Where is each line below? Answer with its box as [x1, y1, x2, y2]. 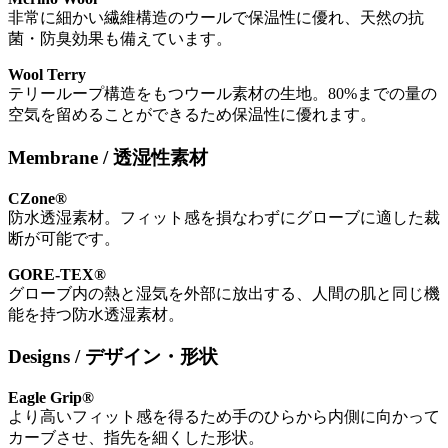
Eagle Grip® [8, 389, 94, 407]
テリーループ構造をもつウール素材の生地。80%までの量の [8, 85, 437, 103]
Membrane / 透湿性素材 [8, 146, 208, 168]
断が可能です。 [8, 229, 120, 247]
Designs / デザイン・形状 [8, 346, 218, 368]
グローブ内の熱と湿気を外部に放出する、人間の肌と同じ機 [8, 284, 440, 302]
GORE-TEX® [8, 265, 106, 283]
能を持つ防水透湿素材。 [8, 305, 184, 323]
